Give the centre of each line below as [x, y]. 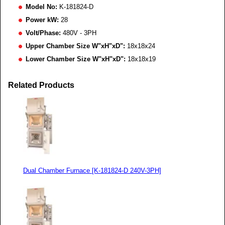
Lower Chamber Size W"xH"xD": [76, 59]
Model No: [41, 7]
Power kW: [42, 20]
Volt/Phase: [43, 33]
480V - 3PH [79, 33]
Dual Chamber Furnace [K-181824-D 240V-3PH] [92, 171]
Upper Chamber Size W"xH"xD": [75, 46]
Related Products [41, 85]
